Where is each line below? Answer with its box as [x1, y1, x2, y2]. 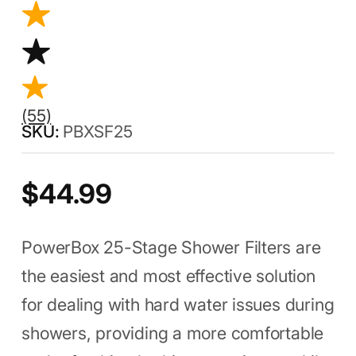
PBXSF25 [63, 122, 133, 142]
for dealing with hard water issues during [21, 294, 335, 315]
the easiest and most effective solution [21, 265, 315, 287]
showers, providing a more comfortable [21, 323, 324, 344]
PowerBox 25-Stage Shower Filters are [21, 237, 321, 258]
